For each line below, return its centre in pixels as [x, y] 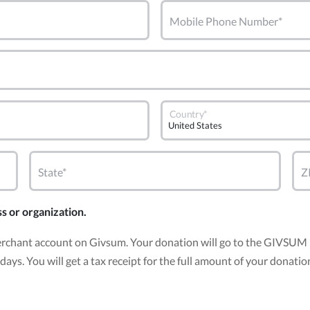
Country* [189, 113]
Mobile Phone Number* [226, 21]
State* [52, 172]
